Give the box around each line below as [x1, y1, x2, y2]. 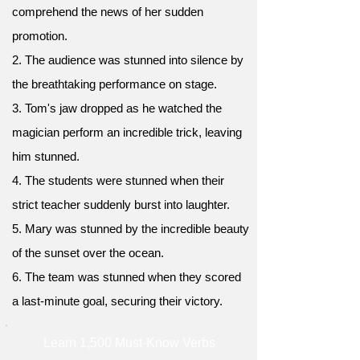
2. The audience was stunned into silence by [12, 53, 243, 67]
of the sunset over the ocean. [12, 246, 164, 260]
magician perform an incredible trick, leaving [12, 125, 242, 139]
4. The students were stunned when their [12, 174, 224, 187]
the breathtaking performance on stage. [12, 77, 217, 91]
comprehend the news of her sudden [12, 5, 203, 18]
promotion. [12, 29, 67, 43]
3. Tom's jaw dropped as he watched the [12, 101, 222, 115]
